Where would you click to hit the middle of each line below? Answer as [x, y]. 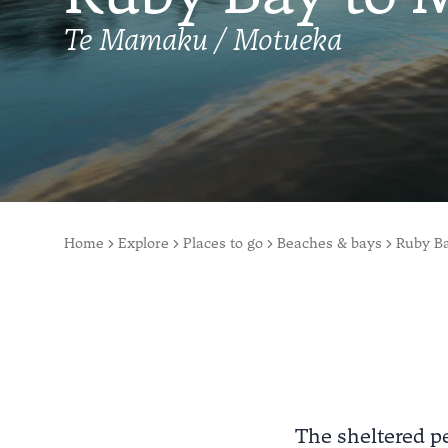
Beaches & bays [329, 243]
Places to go [223, 243]
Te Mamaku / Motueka [203, 39]
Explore [143, 243]
